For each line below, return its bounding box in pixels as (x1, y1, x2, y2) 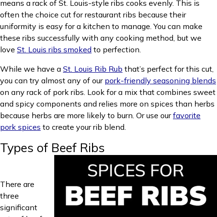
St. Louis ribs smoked (17, 45, 92, 54)
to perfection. (92, 45, 141, 54)
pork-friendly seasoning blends (105, 76, 216, 85)
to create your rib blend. (41, 122, 128, 132)
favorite (173, 110, 201, 120)
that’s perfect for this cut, (123, 64, 214, 74)
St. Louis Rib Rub (63, 64, 123, 74)
